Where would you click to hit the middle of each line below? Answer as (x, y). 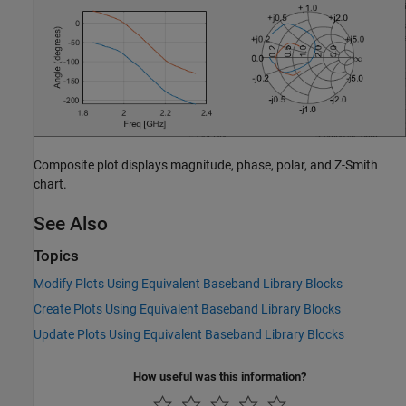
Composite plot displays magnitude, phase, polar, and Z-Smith (206, 164)
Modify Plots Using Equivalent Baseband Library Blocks (188, 284)
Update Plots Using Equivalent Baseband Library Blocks (189, 335)
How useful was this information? (220, 377)
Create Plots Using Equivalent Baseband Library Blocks (187, 309)
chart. (50, 184)
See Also (71, 223)
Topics (56, 256)
